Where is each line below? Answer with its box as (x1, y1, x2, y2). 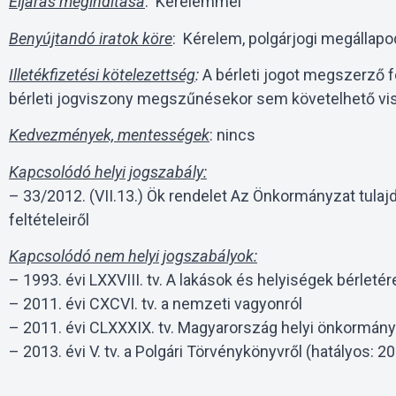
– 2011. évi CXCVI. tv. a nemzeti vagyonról (9, 294, 302, 314)
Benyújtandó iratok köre (9, 28, 172, 48)
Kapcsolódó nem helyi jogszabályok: (9, 247, 257, 266)
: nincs (209, 126, 255, 145)
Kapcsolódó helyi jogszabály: (9, 162, 207, 181)
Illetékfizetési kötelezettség (9, 65, 195, 85)
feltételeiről (9, 209, 89, 229)
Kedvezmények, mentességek (9, 126, 209, 145)
